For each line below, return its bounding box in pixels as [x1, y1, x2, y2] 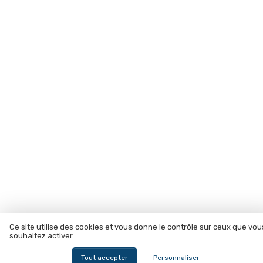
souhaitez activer [9, 231, 73, 241]
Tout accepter [80, 253, 128, 262]
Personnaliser [153, 253, 200, 262]
